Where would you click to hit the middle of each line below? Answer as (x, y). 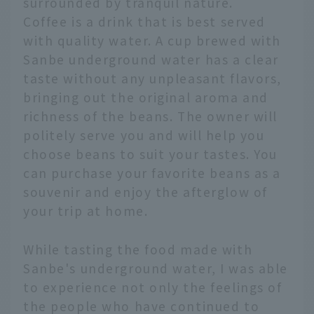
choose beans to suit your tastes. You (151, 153)
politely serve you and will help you (144, 135)
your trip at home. (86, 210)
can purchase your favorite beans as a (152, 172)
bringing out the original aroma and (146, 97)
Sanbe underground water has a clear (151, 59)
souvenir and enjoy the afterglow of (145, 191)
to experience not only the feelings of (153, 287)
